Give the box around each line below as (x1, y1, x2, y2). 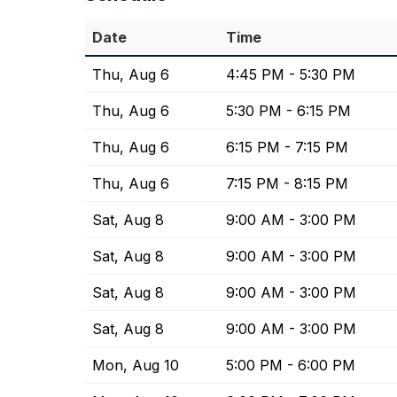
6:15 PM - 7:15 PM (226, 138, 348, 157)
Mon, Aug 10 (92, 356, 179, 375)
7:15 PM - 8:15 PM (226, 175, 348, 193)
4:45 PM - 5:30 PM (226, 66, 355, 84)
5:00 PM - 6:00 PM (226, 356, 355, 375)
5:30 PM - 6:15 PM (226, 102, 351, 121)
